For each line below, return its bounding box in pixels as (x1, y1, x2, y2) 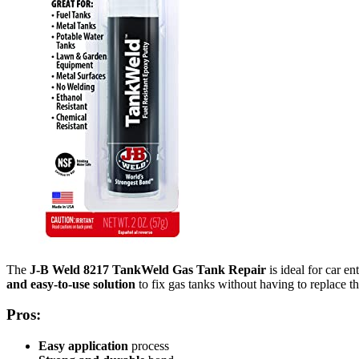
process (128, 338, 169, 353)
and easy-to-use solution (6, 276, 135, 291)
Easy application (38, 338, 128, 353)
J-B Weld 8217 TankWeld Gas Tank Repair (30, 262, 266, 276)
